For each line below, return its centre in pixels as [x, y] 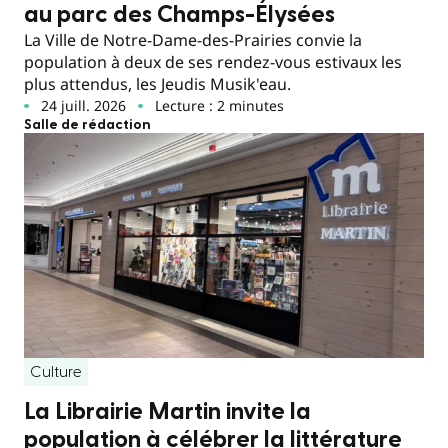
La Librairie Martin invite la [167, 412]
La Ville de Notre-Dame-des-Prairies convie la [193, 39]
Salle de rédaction [87, 124]
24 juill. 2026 [83, 105]
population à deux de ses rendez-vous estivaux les [213, 61]
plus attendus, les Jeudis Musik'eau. [157, 83]
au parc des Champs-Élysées [184, 14]
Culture [56, 372]
